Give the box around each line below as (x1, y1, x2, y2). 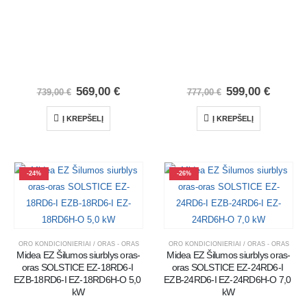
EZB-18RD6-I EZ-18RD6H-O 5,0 (14, 274, 141, 285)
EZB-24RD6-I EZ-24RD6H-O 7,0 (164, 274, 291, 285)
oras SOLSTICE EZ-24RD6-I (171, 262, 284, 273)
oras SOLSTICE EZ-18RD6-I (21, 262, 134, 273)
